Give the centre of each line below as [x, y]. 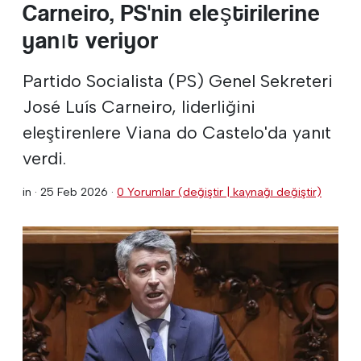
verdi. [44, 158]
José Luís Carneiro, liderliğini [139, 106]
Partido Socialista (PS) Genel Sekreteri [178, 80]
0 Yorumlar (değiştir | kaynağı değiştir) [219, 191]
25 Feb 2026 [74, 191]
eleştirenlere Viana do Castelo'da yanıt [177, 132]
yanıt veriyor [91, 40]
